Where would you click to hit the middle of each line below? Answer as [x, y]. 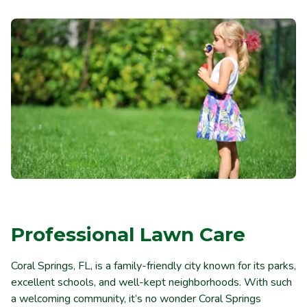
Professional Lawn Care [128, 234]
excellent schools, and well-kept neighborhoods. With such [151, 282]
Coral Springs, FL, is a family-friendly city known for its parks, [153, 266]
